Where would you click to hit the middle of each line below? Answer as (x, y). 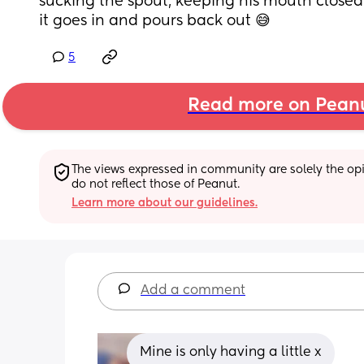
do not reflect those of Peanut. (156, 184)
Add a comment (193, 290)
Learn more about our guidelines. (165, 203)
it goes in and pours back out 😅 (155, 21)
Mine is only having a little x (231, 352)
